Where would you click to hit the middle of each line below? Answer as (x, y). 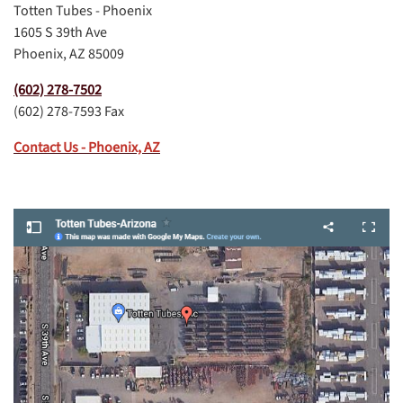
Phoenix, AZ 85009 (69, 54)
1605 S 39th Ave (60, 33)
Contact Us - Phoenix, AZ (87, 148)
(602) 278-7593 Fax (69, 112)
